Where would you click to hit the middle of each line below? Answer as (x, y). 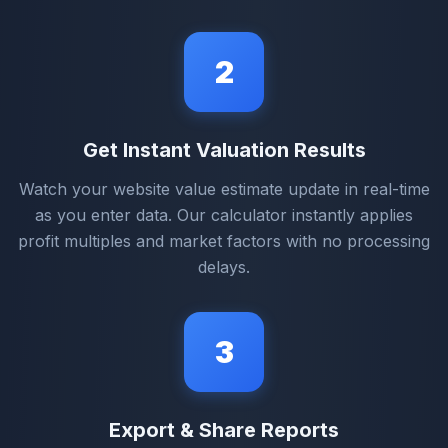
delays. (224, 266)
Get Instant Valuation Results (224, 149)
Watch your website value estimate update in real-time (224, 188)
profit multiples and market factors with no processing (224, 240)
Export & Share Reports (224, 429)
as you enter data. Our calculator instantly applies (224, 214)
